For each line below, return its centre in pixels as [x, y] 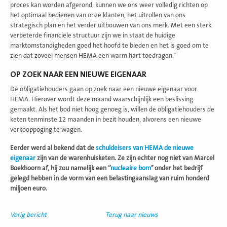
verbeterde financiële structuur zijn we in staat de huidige [93, 35]
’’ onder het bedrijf [177, 168]
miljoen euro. [29, 188]
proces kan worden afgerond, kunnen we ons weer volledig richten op [109, 5]
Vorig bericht [28, 215]
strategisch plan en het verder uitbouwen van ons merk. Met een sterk [111, 25]
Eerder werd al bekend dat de [53, 148]
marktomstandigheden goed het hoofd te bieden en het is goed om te [109, 45]
